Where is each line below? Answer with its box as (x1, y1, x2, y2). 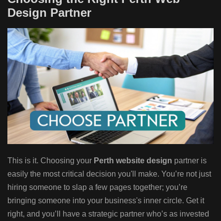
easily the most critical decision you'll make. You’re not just (7, 169, 211, 178)
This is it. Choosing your (7, 156, 94, 165)
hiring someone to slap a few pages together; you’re (7, 183, 187, 191)
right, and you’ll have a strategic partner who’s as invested (7, 209, 209, 218)
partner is (172, 156, 207, 165)
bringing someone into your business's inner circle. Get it (7, 196, 204, 205)
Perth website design (94, 156, 172, 165)
